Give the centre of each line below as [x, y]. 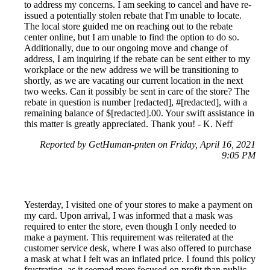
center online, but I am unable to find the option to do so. [132, 37]
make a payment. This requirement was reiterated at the [129, 237]
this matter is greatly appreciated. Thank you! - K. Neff [128, 124]
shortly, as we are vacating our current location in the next [133, 80]
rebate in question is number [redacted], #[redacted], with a [136, 102]
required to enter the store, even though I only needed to [130, 226]
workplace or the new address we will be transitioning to [131, 69]
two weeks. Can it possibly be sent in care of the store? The [137, 91]
